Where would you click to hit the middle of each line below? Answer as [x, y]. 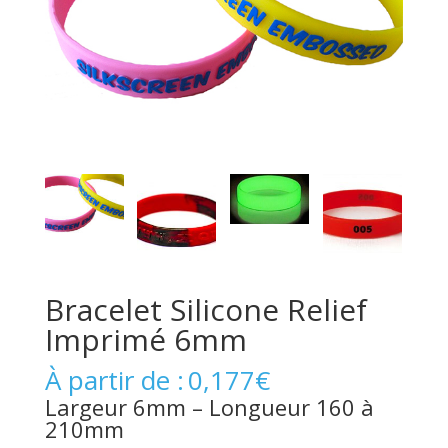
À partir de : [114, 379]
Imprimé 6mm [145, 339]
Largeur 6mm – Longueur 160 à [209, 406]
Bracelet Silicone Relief [205, 309]
